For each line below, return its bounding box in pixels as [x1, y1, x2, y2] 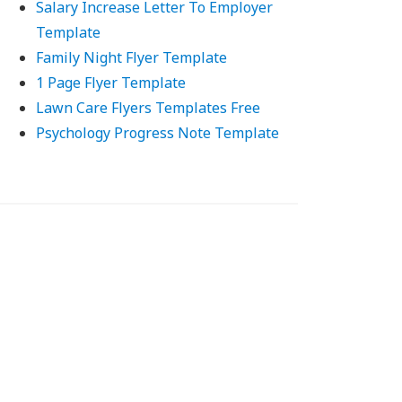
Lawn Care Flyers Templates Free [36, 98, 261, 118]
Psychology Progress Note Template [36, 123, 280, 143]
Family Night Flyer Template [36, 48, 228, 67]
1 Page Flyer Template [36, 73, 187, 92]
